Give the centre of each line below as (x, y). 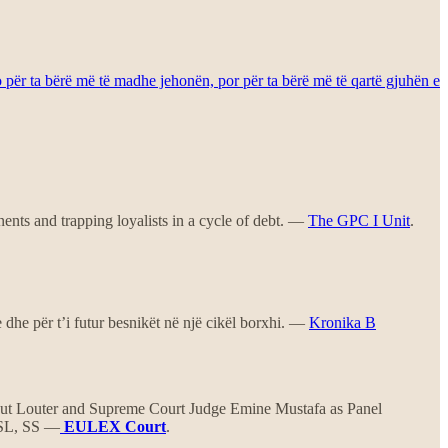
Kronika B (342, 322)
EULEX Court (115, 426)
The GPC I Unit (359, 220)
